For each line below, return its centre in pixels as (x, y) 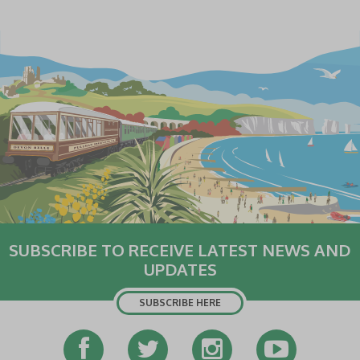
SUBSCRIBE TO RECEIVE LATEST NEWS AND (180, 250)
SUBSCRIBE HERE (180, 303)
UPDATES (180, 269)
